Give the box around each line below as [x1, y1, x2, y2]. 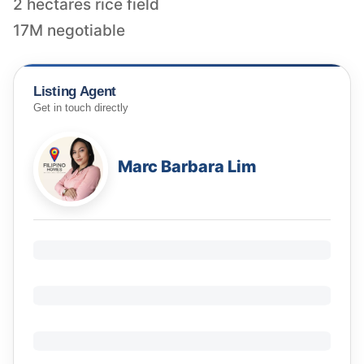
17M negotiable [13, 20, 125, 40]
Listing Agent [33, 83, 117, 99]
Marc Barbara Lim [118, 157, 257, 177]
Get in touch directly [33, 102, 128, 115]
